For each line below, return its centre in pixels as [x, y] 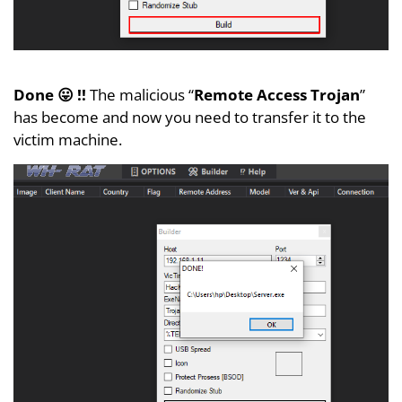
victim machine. [68, 140]
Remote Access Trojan [277, 95]
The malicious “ [140, 95]
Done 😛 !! [50, 95]
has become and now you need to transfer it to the [190, 118]
